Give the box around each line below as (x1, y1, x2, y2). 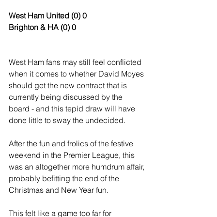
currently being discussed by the (9, 92, 124, 102)
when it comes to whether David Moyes (9, 69, 146, 78)
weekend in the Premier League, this (9, 150, 137, 160)
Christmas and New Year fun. (9, 185, 110, 195)
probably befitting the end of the (9, 173, 121, 183)
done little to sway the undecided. (9, 115, 125, 125)
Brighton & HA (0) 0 (9, 22, 76, 32)
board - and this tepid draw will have (9, 104, 137, 113)
